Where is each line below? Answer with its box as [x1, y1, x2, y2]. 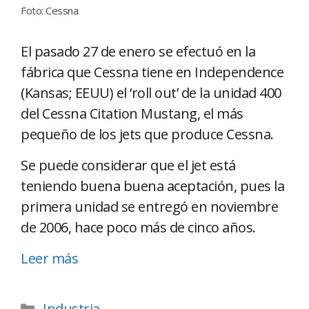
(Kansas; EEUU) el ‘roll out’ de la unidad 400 [21, 83, 281, 103]
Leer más [21, 249, 78, 268]
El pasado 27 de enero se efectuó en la [21, 42, 255, 61]
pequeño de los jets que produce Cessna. [21, 125, 274, 144]
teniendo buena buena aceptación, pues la [21, 177, 284, 196]
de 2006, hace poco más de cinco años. [21, 218, 256, 237]
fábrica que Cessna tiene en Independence [21, 63, 283, 82]
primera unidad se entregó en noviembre [21, 197, 278, 217]
